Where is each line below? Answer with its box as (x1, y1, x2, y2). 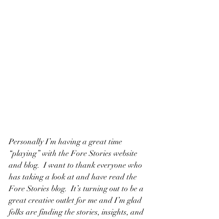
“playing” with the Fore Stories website (9, 148, 139, 158)
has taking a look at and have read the (9, 172, 139, 182)
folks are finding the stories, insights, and (9, 207, 146, 217)
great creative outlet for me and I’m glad (9, 195, 144, 205)
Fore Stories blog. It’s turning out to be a (9, 183, 146, 194)
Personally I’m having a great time (9, 136, 124, 147)
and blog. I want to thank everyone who (9, 160, 144, 170)
